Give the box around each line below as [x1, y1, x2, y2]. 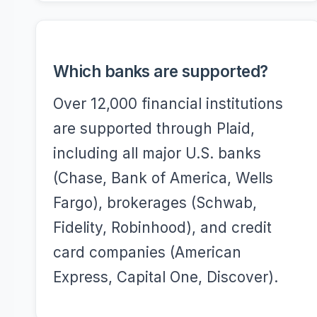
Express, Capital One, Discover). [53, 268, 278, 286]
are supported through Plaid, [53, 120, 255, 137]
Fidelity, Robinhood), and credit [53, 219, 272, 236]
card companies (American [53, 243, 241, 261]
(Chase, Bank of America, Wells [53, 169, 273, 187]
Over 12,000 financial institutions [53, 95, 283, 113]
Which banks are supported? [53, 62, 268, 81]
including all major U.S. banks [53, 144, 261, 162]
